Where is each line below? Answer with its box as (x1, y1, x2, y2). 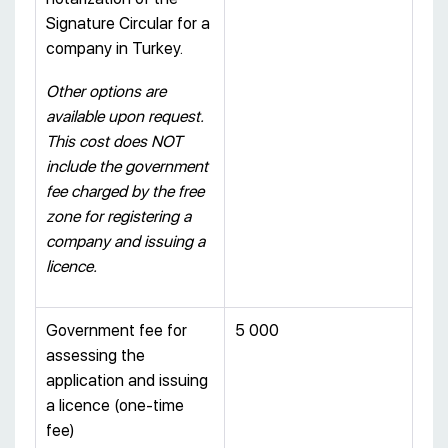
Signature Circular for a (46, 13, 210, 33)
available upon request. (46, 106, 204, 126)
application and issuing (46, 370, 208, 390)
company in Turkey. (46, 38, 183, 58)
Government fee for (46, 320, 187, 340)
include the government (46, 156, 208, 176)
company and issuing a (46, 231, 205, 251)
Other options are (46, 81, 166, 101)
